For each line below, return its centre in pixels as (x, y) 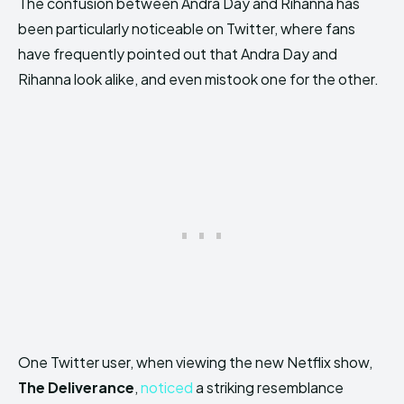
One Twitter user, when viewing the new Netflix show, (195, 363)
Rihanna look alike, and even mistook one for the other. (198, 79)
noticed (167, 388)
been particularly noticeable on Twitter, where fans (187, 29)
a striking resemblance (268, 388)
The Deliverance (76, 388)
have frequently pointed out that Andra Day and (178, 54)
